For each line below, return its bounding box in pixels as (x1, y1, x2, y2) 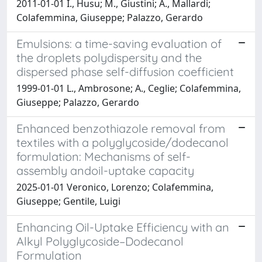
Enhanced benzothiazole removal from (16, 120, 225, 136)
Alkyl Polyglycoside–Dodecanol (16, 233, 184, 249)
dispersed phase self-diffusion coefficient (16, 64, 234, 79)
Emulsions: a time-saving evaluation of (16, 36, 222, 51)
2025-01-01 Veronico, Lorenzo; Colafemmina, (16, 180, 213, 194)
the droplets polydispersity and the (16, 50, 202, 65)
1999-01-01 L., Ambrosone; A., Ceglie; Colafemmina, (16, 81, 241, 95)
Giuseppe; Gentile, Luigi (16, 194, 120, 208)
